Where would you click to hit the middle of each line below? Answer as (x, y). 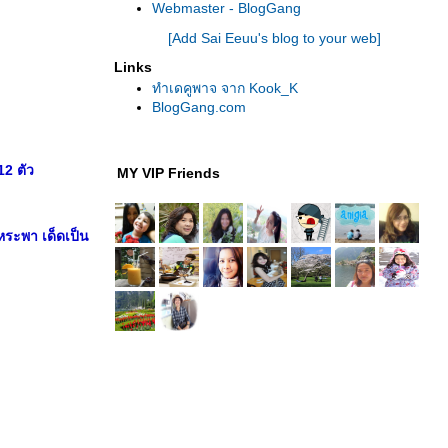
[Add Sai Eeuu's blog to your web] (274, 38)
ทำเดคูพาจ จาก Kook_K (225, 88)
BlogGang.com (199, 107)
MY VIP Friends (168, 173)
